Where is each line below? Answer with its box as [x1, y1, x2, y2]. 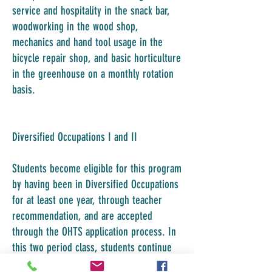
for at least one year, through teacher [12, 193, 162, 207]
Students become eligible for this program [12, 161, 182, 175]
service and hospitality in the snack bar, [12, 4, 170, 18]
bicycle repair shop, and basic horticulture [12, 51, 181, 65]
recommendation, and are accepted [12, 209, 152, 223]
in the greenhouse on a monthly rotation [12, 67, 174, 81]
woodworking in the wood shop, [12, 19, 138, 33]
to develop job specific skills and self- [12, 256, 164, 270]
